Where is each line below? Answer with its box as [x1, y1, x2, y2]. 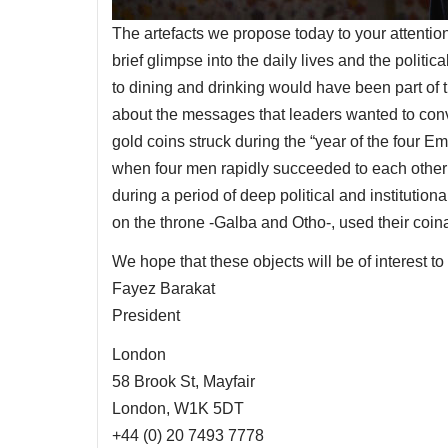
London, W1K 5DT [112, 400, 244, 417]
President [112, 307, 180, 324]
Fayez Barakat [112, 280, 215, 297]
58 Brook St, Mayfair [112, 373, 255, 390]
